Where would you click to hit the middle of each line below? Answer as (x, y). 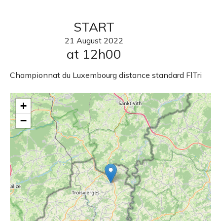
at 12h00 (94, 54)
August (89, 41)
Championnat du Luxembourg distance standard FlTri (106, 75)
